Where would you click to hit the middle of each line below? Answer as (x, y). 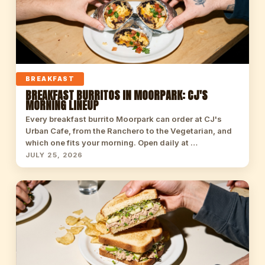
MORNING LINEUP (62, 105)
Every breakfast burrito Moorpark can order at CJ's (123, 119)
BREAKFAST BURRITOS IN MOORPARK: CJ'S (116, 95)
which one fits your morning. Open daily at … (111, 143)
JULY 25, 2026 (54, 155)
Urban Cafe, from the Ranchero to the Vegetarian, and (128, 131)
